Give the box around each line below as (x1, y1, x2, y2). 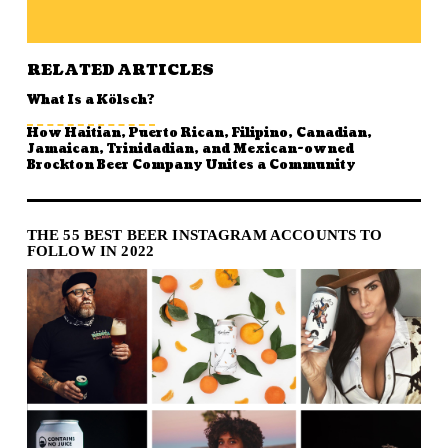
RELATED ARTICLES (26, 60, 214, 82)
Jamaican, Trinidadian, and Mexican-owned (26, 141, 354, 159)
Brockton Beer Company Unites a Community (26, 157, 356, 175)
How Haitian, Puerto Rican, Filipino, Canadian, (26, 125, 372, 143)
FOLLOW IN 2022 (26, 243, 154, 260)
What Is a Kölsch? (26, 92, 155, 110)
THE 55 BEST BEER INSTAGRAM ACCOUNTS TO (26, 227, 383, 244)
